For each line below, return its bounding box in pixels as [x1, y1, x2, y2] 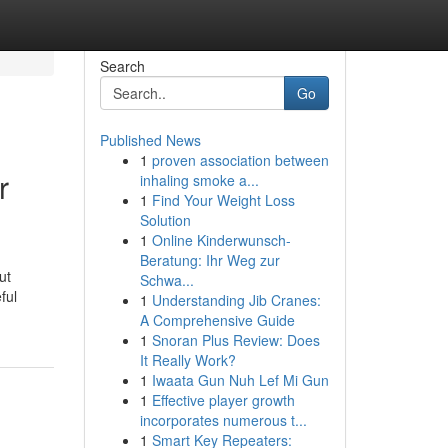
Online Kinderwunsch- [151, 230, 291, 250]
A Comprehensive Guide [139, 310, 295, 330]
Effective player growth [151, 390, 295, 410]
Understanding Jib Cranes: [151, 290, 321, 310]
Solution [139, 210, 191, 230]
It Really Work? [139, 350, 236, 370]
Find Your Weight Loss [151, 190, 295, 210]
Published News [99, 130, 201, 150]
